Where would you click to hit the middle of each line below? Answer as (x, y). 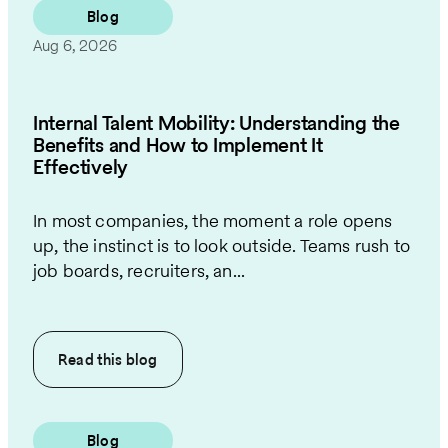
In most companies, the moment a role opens (213, 221)
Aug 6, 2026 (75, 45)
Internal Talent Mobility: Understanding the (216, 123)
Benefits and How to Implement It (178, 145)
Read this (92, 360)
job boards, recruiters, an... (139, 271)
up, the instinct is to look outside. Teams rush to (221, 246)
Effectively (81, 167)
